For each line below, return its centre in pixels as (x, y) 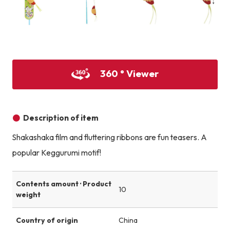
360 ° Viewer (129, 73)
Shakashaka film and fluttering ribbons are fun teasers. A (109, 138)
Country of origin (47, 221)
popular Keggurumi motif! (56, 153)
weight (28, 195)
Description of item (61, 118)
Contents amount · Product (63, 184)
